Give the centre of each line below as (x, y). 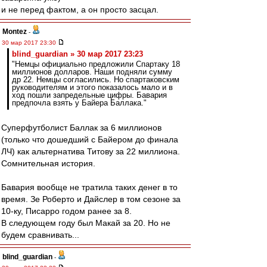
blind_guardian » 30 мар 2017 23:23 (77, 54)
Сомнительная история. (48, 163)
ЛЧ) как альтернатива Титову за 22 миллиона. (91, 151)
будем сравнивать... (40, 235)
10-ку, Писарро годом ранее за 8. (66, 211)
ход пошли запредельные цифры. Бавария (89, 95)
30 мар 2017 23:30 (30, 43)
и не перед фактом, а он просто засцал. (80, 10)
